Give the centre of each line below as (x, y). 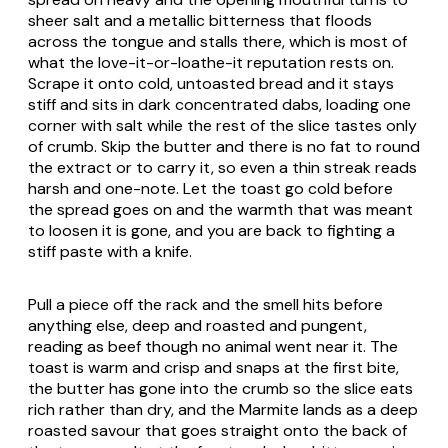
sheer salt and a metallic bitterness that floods (200, 21)
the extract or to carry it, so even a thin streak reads (222, 168)
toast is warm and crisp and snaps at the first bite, (213, 368)
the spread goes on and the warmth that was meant (220, 210)
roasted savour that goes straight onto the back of (217, 431)
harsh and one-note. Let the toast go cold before (210, 189)
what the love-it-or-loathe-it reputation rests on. (211, 63)
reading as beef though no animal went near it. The (213, 347)
